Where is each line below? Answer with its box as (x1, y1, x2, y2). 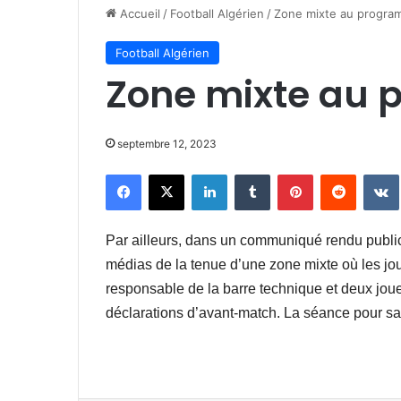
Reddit (355, 166, 391, 181)
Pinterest (312, 166, 363, 181)
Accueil (116, 6, 160, 21)
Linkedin (226, 166, 273, 181)
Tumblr (269, 166, 307, 181)
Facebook (141, 166, 195, 181)
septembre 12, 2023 (117, 137, 217, 150)
